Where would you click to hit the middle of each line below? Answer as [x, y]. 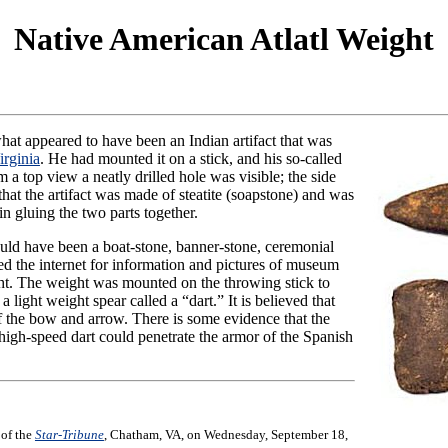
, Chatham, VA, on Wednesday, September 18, [225, 435]
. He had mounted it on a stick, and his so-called [190, 158]
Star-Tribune [69, 435]
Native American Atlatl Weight [224, 39]
